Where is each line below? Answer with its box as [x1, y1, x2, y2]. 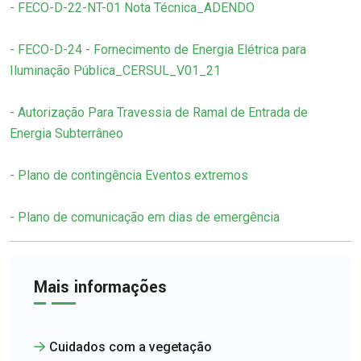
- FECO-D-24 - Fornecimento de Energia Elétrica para [10, 41, 306, 57]
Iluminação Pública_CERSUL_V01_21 [10, 62, 221, 78]
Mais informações [34, 275, 167, 299]
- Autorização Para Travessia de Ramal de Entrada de [10, 104, 308, 120]
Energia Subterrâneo [10, 125, 123, 141]
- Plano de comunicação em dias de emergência [10, 209, 280, 225]
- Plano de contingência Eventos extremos [10, 167, 248, 183]
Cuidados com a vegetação [49, 338, 212, 355]
